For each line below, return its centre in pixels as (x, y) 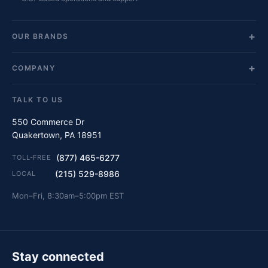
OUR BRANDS (40, 36)
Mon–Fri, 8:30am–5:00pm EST (68, 196)
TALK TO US (38, 100)
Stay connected (58, 257)
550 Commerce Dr (48, 122)
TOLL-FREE (32, 157)
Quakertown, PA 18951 (57, 135)
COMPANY (34, 68)
